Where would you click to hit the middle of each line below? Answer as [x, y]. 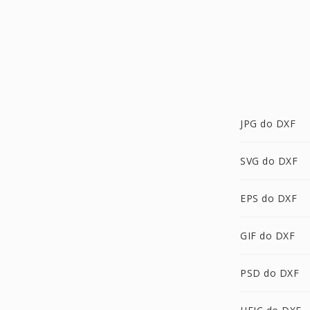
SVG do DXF [269, 161]
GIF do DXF [267, 236]
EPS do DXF [268, 198]
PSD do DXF [270, 273]
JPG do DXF [268, 124]
